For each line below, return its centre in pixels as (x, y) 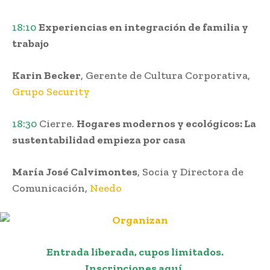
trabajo (30, 44)
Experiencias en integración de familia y (143, 27)
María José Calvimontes (75, 172)
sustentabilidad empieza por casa (99, 140)
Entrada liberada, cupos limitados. (135, 252)
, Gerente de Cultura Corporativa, (165, 76)
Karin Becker (46, 76)
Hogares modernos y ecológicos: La (166, 124)
